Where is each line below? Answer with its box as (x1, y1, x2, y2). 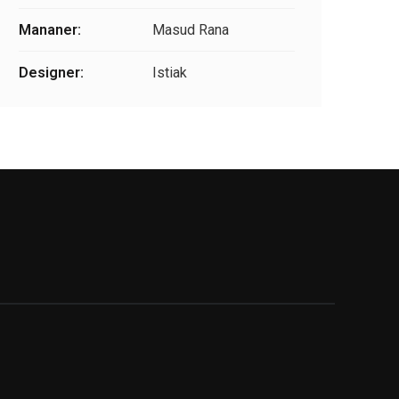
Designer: (19, 64, 84, 82)
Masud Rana (152, 21, 229, 39)
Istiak (152, 64, 187, 82)
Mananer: (19, 21, 81, 39)
